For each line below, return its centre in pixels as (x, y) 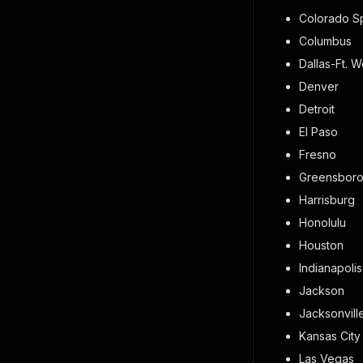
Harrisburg (327, 200)
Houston (321, 245)
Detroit (317, 109)
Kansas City (330, 336)
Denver (319, 86)
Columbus (325, 41)
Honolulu (322, 222)
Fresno (318, 154)
